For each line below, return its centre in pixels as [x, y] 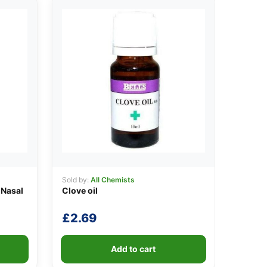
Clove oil [80, 190]
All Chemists [112, 179]
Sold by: [76, 179]
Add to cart [133, 249]
